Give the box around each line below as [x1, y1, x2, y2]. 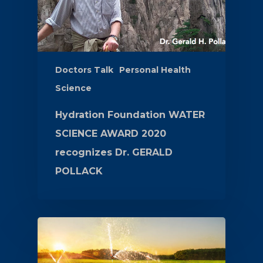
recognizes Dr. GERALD [55, 146, 173, 158]
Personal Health [119, 64, 191, 75]
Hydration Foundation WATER [55, 109, 205, 120]
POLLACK [55, 165, 103, 177]
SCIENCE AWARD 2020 [55, 127, 166, 139]
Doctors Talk [55, 64, 113, 75]
